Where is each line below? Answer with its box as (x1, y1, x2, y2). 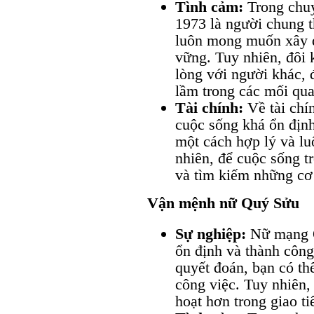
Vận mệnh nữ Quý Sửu (147, 193, 299, 212)
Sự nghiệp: (175, 224, 246, 243)
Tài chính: (175, 98, 243, 116)
